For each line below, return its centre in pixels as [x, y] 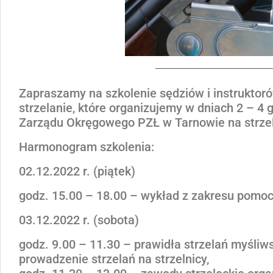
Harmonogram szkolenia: [87, 147]
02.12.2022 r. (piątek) [77, 171]
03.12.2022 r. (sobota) [79, 220]
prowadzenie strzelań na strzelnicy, [114, 259]
